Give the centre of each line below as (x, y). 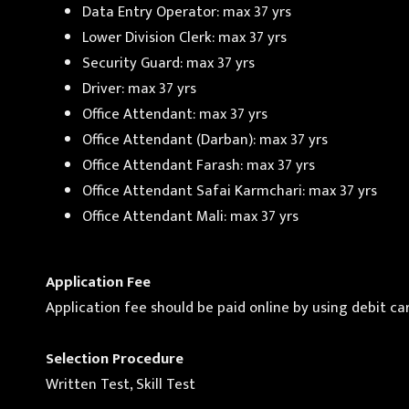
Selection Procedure (115, 359)
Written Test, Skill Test (121, 385)
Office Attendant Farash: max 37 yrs (199, 165)
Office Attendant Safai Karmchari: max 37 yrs (230, 190)
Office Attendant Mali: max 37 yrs (190, 216)
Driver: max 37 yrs (139, 88)
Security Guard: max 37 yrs (168, 63)
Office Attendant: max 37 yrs (175, 114)
